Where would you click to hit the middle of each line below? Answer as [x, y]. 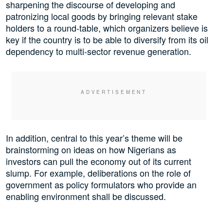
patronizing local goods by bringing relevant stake [102, 16]
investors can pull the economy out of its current [99, 161]
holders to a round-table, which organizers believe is [107, 28]
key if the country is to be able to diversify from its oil [107, 40]
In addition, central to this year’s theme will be [94, 138]
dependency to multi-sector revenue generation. [99, 51]
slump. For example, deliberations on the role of [98, 173]
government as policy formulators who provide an [101, 185]
